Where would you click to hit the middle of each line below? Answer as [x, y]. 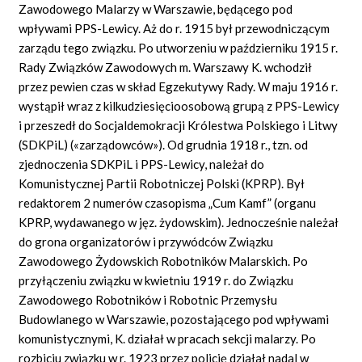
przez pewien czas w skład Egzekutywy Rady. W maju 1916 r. [179, 86]
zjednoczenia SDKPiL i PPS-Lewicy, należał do [142, 164]
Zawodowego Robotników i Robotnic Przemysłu [148, 299]
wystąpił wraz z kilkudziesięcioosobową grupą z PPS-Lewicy [179, 105]
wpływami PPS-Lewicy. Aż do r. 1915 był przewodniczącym [175, 28]
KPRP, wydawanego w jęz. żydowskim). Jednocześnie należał [179, 222]
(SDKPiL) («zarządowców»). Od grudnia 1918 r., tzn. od [164, 144]
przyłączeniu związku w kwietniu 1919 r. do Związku [156, 280]
